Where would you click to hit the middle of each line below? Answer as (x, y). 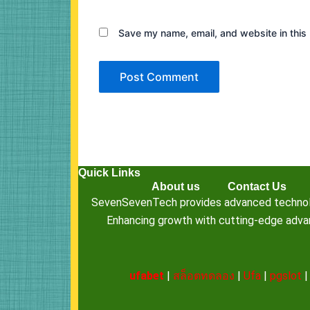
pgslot (285, 276)
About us (175, 187)
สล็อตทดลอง (203, 276)
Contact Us (257, 187)
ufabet (146, 276)
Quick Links (109, 173)
